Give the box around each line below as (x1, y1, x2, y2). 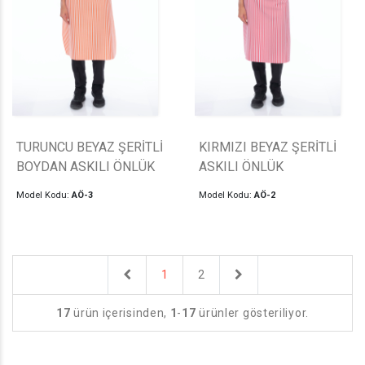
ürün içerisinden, (70, 306, 170, 320)
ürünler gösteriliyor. (196, 306, 309, 320)
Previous (130, 267, 175, 281)
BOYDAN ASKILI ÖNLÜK (16, 159, 155, 175)
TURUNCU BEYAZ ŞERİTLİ (16, 139, 163, 156)
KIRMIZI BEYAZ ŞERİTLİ (199, 139, 336, 156)
